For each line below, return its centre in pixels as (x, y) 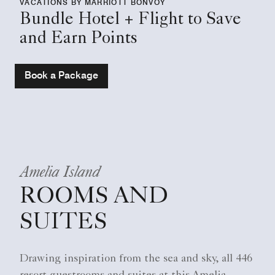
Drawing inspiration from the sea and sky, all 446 (136, 259)
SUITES (63, 223)
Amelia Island (60, 171)
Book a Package (61, 75)
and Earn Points (79, 39)
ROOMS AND (94, 197)
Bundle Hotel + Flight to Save (130, 20)
